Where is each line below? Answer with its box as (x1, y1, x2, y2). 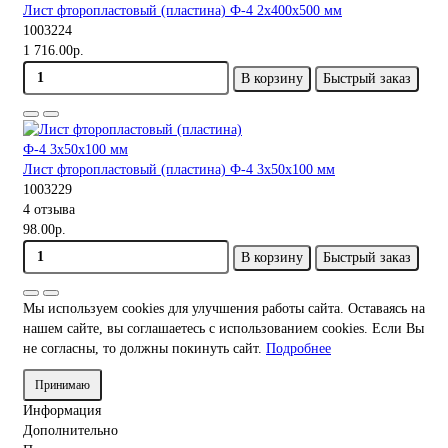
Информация (23, 402, 101, 418)
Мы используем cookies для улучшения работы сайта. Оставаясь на (23, 300, 425, 316)
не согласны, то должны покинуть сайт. (23, 340, 266, 356)
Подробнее (266, 340, 331, 356)
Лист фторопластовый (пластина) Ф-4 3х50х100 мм (23, 161, 335, 177)
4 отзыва (23, 201, 75, 217)
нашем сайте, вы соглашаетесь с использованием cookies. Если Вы (23, 320, 424, 336)
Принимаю (35, 377, 90, 392)
